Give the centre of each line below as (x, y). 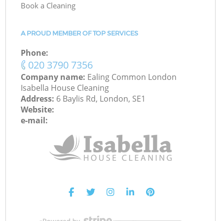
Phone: (35, 53)
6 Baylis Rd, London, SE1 (101, 99)
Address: (39, 99)
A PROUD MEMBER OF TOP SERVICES (80, 33)
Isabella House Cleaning (65, 88)
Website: (38, 110)
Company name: (54, 77)
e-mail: (35, 121)
